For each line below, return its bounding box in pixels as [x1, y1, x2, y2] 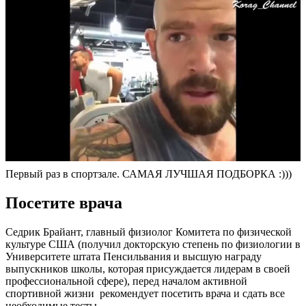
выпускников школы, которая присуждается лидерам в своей [5, 262, 290, 275]
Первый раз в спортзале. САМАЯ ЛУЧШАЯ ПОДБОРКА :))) [5, 168, 292, 180]
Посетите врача [5, 193, 122, 212]
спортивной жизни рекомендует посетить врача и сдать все [5, 287, 285, 299]
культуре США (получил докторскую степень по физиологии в [5, 238, 301, 250]
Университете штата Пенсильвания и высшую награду [5, 250, 262, 262]
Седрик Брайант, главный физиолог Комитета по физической [5, 225, 292, 238]
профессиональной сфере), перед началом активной [5, 275, 247, 287]
